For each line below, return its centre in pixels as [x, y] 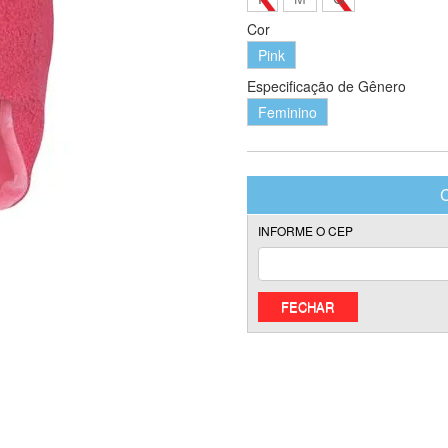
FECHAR [308, 306]
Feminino [287, 111]
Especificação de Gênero [326, 85]
